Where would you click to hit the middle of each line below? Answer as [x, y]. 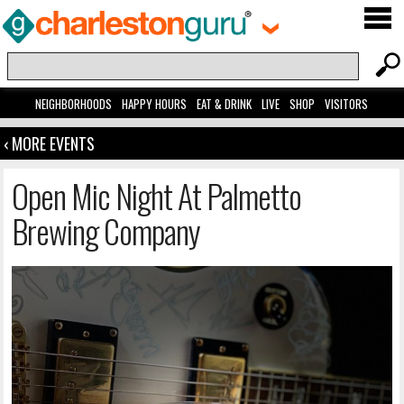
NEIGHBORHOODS [74, 104]
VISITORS [347, 104]
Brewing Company [106, 231]
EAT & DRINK [225, 104]
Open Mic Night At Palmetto [157, 196]
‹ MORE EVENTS [50, 144]
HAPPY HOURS [155, 104]
